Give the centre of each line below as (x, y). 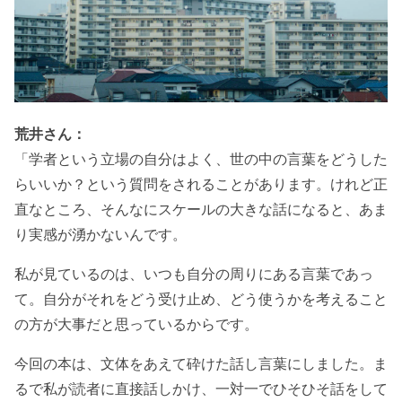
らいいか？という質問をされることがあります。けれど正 (201, 184)
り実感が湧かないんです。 (100, 235)
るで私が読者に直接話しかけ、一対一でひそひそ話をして (201, 389)
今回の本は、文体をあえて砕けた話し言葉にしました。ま (201, 364)
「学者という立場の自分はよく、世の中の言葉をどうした (201, 159)
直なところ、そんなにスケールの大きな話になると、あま (201, 210)
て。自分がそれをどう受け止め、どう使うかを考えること (201, 299)
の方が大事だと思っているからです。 (136, 324)
